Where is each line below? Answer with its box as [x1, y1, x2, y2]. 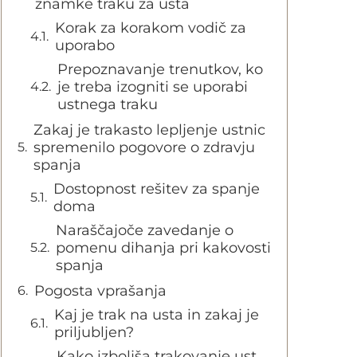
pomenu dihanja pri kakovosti [56, 239, 271, 257]
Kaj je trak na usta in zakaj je [54, 306, 259, 324]
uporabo [55, 37, 115, 54]
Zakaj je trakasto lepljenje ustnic [33, 121, 265, 139]
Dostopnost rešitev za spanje [53, 180, 260, 198]
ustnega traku [57, 96, 158, 113]
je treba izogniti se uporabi [57, 78, 248, 96]
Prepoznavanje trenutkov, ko [57, 61, 263, 78]
